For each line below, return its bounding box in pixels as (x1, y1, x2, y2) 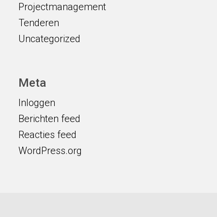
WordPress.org (18, 145, 82, 156)
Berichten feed (18, 113, 80, 124)
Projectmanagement (18, 1, 106, 13)
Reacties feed (18, 129, 77, 140)
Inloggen (18, 97, 55, 108)
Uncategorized (18, 33, 80, 45)
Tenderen (18, 17, 59, 29)
